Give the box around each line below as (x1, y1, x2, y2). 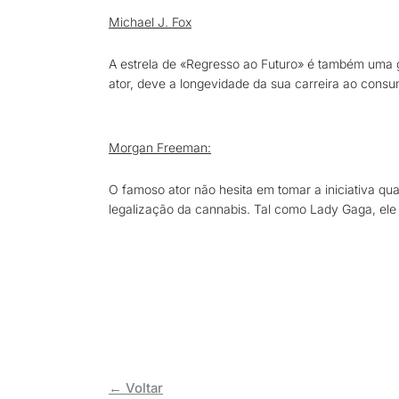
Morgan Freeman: (109, 140, 211, 155)
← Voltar (109, 379, 163, 396)
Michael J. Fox (109, 14, 191, 29)
